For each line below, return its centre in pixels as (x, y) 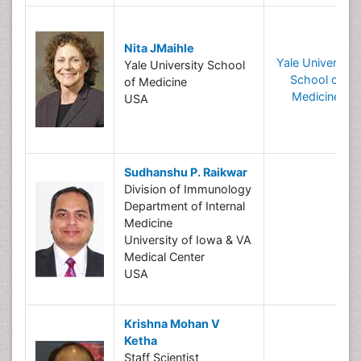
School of (316, 79)
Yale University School (185, 65)
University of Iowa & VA (188, 240)
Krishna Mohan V (172, 324)
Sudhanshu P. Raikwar (186, 172)
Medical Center (164, 257)
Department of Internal (185, 206)
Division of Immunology (188, 189)
